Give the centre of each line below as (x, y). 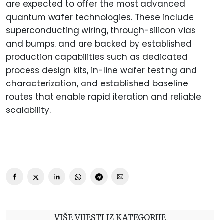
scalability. (28, 110)
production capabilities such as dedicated (97, 57)
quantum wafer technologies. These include (100, 17)
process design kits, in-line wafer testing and (101, 70)
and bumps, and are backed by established (99, 44)
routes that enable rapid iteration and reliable (104, 97)
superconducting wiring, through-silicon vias (101, 31)
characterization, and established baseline (97, 84)
